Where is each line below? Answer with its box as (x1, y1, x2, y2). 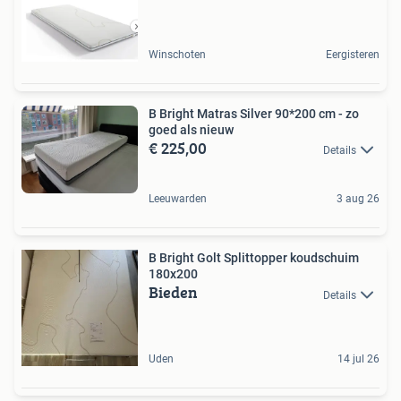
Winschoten (149, 47, 206, 61)
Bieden (149, 280, 198, 305)
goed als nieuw (149, 122, 234, 137)
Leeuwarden (149, 192, 207, 206)
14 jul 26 (337, 353, 380, 366)
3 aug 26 (337, 192, 380, 206)
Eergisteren (326, 47, 380, 61)
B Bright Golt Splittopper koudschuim (149, 251, 359, 266)
